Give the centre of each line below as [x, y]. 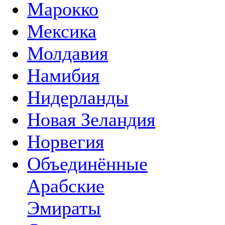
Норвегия [66, 142]
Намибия [63, 75]
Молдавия [68, 53]
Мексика [62, 31]
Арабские [66, 186]
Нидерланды [78, 97]
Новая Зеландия [91, 120]
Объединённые [87, 164]
